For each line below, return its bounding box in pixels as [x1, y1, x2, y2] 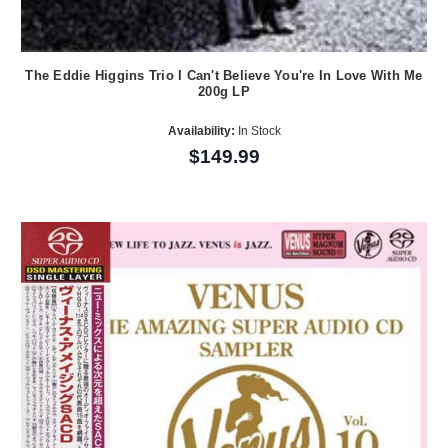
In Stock [234, 124, 281, 139]
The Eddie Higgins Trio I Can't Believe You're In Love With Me [25, 67, 423, 83]
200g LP [198, 83, 250, 99]
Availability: [167, 124, 235, 139]
